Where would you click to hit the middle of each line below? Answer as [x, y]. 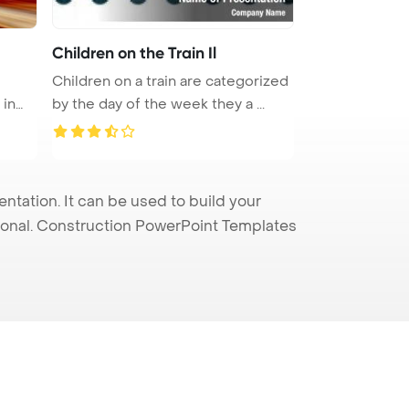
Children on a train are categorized [170, 81]
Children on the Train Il [134, 52]
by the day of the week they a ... [158, 104]
